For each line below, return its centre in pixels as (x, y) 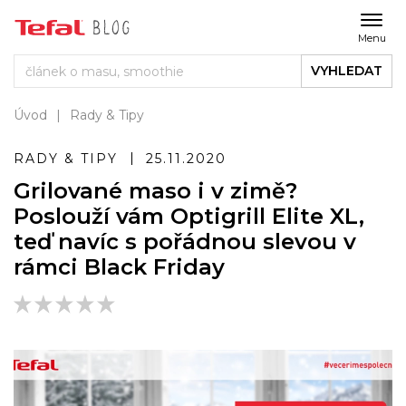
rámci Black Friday (119, 267)
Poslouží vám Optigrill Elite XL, (189, 216)
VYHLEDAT (347, 71)
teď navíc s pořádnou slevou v (185, 242)
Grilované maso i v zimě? (155, 191)
